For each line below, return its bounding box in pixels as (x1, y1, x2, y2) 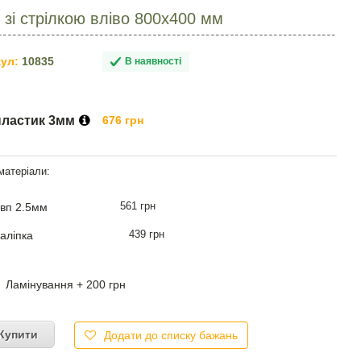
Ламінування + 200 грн (6, 277, 126, 291)
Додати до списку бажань (104, 328, 238, 342)
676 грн (102, 113, 143, 127)
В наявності (125, 55, 181, 67)
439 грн (129, 227, 164, 240)
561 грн (120, 199, 156, 212)
